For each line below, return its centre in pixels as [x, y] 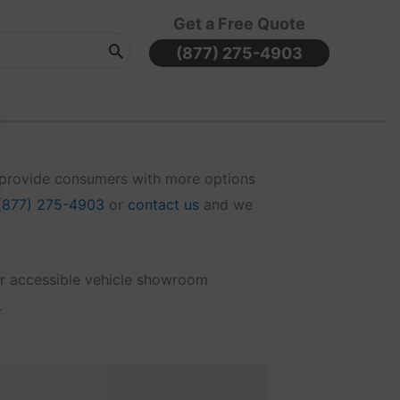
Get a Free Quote [239, 23]
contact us [163, 204]
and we [225, 204]
